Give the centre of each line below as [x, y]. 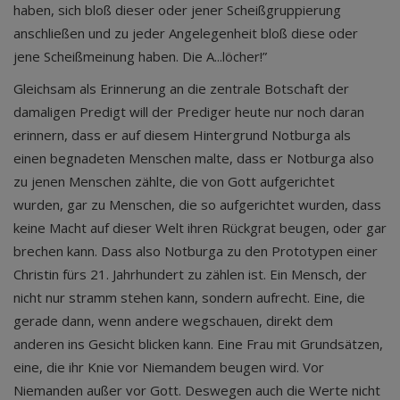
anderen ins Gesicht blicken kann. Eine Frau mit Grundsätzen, [198, 344]
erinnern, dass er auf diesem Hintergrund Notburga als [182, 135]
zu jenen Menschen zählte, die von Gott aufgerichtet [174, 181]
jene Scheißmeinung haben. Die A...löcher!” [140, 56]
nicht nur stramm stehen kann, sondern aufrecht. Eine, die [189, 297]
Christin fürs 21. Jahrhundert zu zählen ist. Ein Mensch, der [190, 274]
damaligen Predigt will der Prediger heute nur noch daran [189, 112]
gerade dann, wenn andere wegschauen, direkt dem [173, 321]
